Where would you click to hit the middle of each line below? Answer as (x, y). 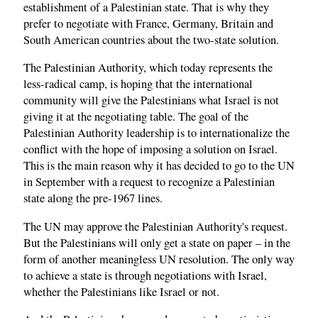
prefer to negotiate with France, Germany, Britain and (148, 23)
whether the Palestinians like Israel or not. (121, 291)
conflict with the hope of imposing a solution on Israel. (150, 149)
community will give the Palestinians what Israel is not (151, 100)
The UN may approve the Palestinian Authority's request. (155, 226)
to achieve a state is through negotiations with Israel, (145, 275)
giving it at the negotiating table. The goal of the (136, 117)
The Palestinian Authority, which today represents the (148, 68)
